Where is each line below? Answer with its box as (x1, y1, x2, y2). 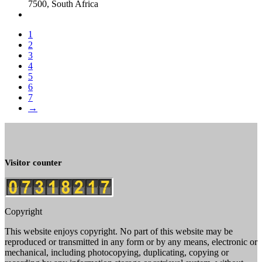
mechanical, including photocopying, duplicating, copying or (5, 247, 229, 258)
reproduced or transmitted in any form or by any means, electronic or (5, 237, 257, 247)
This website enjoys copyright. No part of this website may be (5, 226, 233, 237)
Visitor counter (5, 158, 62, 168)
